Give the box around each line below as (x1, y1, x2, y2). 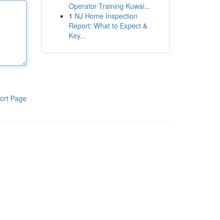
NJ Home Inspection (74, 11, 137, 21)
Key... (68, 30, 86, 40)
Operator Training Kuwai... (68, 1, 150, 11)
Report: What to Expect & (68, 21, 147, 30)
